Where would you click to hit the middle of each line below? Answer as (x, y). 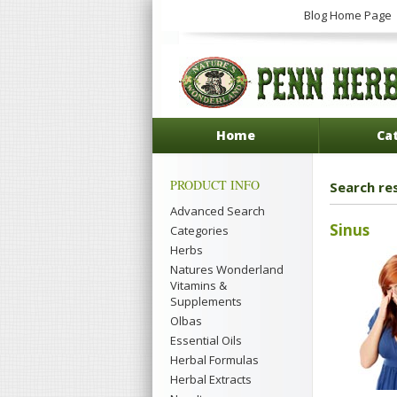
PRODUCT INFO (215, 185)
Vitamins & (198, 285)
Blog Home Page (348, 15)
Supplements (206, 301)
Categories (199, 230)
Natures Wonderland (227, 269)
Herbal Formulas (214, 360)
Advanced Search (218, 211)
